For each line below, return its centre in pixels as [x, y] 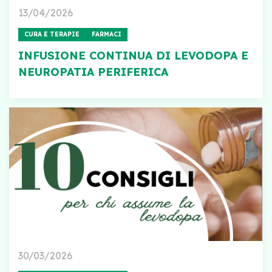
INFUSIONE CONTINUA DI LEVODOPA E [133, 56]
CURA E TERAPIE [52, 34]
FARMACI [107, 34]
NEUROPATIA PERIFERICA [93, 72]
